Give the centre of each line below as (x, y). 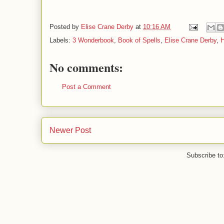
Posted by (65, 27)
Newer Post (70, 130)
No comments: (86, 67)
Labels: (61, 40)
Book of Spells (139, 40)
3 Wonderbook (93, 40)
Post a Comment (86, 87)
